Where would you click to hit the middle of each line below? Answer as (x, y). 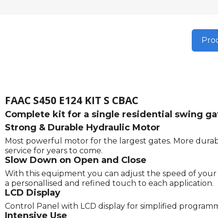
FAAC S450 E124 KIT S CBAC (72, 100)
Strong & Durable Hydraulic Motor (82, 128)
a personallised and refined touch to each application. (109, 183)
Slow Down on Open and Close (76, 160)
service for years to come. (54, 151)
